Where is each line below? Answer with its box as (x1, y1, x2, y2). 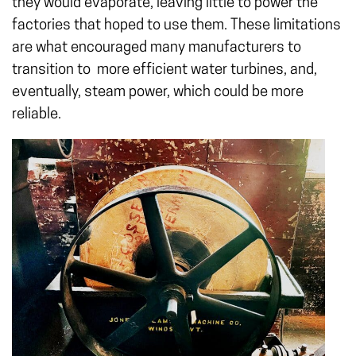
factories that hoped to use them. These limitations (12, 18, 341, 33)
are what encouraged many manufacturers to (12, 41, 301, 56)
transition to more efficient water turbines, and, (12, 63, 317, 78)
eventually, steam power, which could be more (12, 85, 304, 100)
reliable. (12, 107, 61, 122)
